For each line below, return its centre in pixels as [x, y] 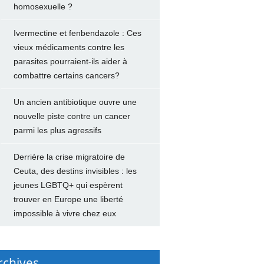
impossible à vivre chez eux [65, 213]
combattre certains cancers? [66, 75]
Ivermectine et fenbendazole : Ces [77, 33]
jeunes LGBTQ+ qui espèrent [68, 185]
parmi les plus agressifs [57, 130]
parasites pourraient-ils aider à [70, 61]
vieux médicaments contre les [69, 47]
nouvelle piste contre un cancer [72, 116]
